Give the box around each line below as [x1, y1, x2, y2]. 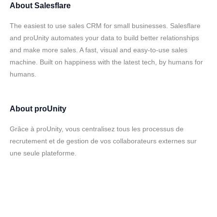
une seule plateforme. [10, 149, 77, 157]
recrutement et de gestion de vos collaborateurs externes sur [10, 137, 197, 145]
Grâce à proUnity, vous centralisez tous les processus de [10, 125, 184, 133]
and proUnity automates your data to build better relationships [10, 34, 199, 42]
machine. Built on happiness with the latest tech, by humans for [10, 58, 203, 66]
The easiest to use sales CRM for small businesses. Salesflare [10, 22, 201, 30]
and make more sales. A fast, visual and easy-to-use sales [10, 46, 187, 54]
